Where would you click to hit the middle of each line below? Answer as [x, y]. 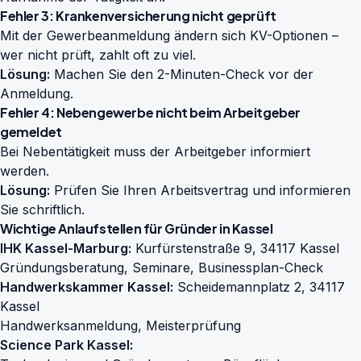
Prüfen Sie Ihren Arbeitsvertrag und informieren [200, 190]
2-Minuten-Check [211, 74]
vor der [289, 74]
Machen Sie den [104, 74]
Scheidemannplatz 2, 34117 [259, 287]
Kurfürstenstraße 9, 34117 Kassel [235, 248]
